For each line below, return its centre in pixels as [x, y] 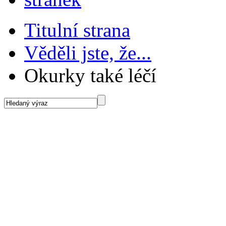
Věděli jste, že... [88, 52]
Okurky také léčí [90, 75]
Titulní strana [77, 30]
